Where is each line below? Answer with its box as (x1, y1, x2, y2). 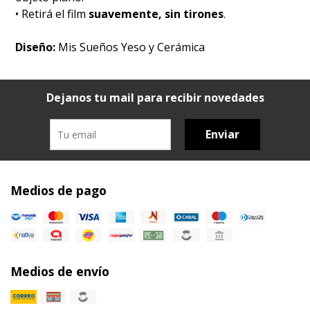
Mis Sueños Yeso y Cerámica (55, 39, 206, 55)
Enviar (206, 127, 239, 143)
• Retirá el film (15, 6, 89, 22)
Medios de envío (10, 262, 109, 280)
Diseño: (15, 39, 56, 55)
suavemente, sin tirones (89, 6, 224, 22)
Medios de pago (10, 182, 107, 199)
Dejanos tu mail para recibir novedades (46, 90, 264, 106)
